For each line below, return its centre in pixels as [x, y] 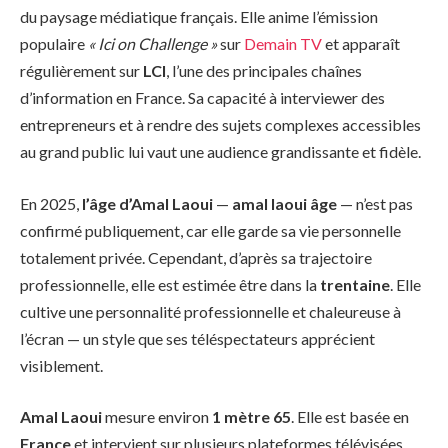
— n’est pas [375, 203]
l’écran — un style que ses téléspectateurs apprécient [197, 338]
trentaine [355, 284]
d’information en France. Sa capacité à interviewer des [202, 97]
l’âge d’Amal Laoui [147, 203]
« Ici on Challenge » [152, 43]
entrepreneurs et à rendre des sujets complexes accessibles [220, 124]
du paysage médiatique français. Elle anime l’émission [199, 16]
